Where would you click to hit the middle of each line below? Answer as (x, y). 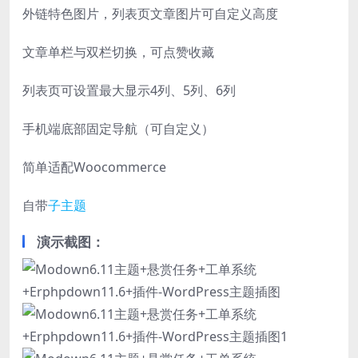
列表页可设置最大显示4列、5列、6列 (129, 90)
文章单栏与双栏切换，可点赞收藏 (118, 52)
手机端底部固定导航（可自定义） (118, 128)
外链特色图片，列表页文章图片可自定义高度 (150, 13)
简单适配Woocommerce (94, 167)
